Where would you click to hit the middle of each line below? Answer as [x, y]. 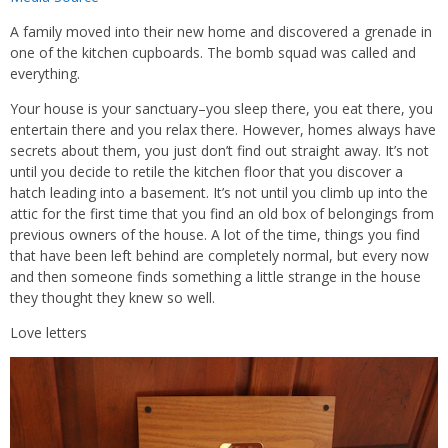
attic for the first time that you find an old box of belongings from [222, 214]
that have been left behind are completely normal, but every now [219, 256]
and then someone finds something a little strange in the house [215, 277]
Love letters [48, 333]
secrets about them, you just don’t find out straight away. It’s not [219, 151]
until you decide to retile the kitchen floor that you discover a [206, 172]
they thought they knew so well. [112, 298]
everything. [45, 74]
